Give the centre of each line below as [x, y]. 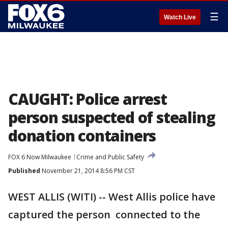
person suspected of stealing [112, 117]
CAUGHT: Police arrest [88, 99]
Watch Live [180, 17]
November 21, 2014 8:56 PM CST [88, 171]
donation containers [82, 136]
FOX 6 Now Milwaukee [40, 157]
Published [24, 171]
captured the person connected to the [104, 215]
